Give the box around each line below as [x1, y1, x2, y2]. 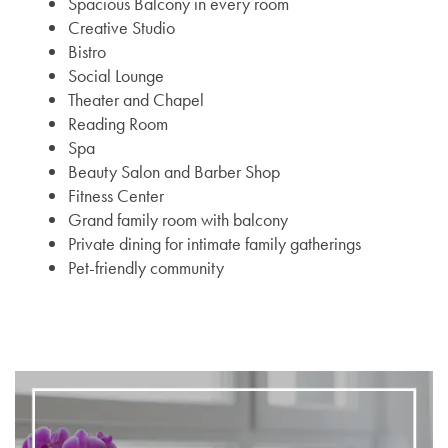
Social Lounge [67, 63, 164, 87]
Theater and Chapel [67, 87, 204, 111]
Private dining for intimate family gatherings [67, 231, 361, 255]
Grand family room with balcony [67, 207, 288, 231]
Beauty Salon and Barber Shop [67, 159, 280, 183]
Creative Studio [67, 15, 175, 39]
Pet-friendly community [67, 255, 224, 279]
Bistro [67, 39, 106, 63]
